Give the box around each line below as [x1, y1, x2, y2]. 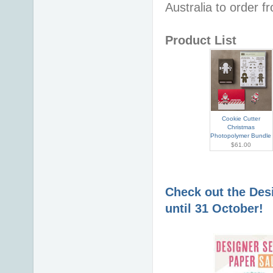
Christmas [227, 123, 255, 130]
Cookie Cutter [222, 115, 260, 122]
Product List [165, 33, 236, 47]
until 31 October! [165, 201, 267, 215]
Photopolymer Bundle [210, 132, 272, 139]
